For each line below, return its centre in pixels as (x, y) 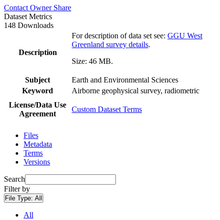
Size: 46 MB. (92, 61)
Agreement (38, 113)
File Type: (20, 198)
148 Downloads (29, 25)
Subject (38, 80)
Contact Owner (29, 7)
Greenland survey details (110, 44)
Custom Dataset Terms (107, 109)
